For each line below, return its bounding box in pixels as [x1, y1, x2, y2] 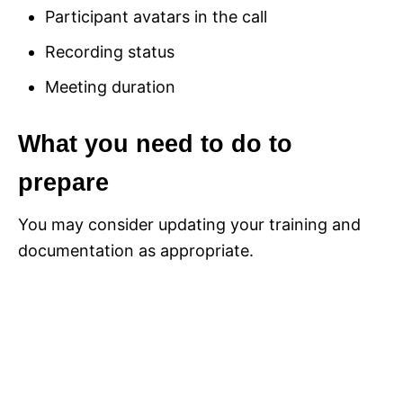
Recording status [45, 42, 175, 62]
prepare [18, 169, 109, 197]
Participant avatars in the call [45, 7, 267, 27]
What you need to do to [18, 130, 292, 158]
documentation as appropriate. [18, 241, 254, 261]
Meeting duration [45, 77, 175, 97]
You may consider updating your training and [18, 215, 361, 235]
